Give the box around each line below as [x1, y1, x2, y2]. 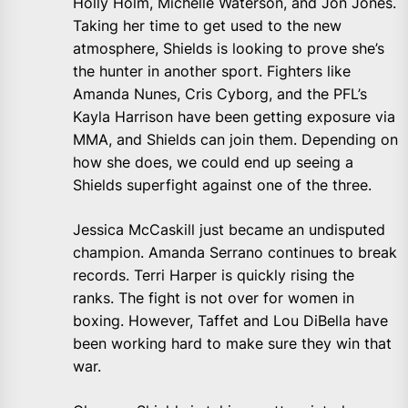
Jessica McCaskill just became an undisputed [73, 219, 385, 239]
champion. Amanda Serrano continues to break [73, 242, 397, 261]
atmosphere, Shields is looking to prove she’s [73, 38, 384, 57]
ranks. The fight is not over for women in [73, 288, 354, 307]
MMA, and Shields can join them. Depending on [73, 129, 398, 148]
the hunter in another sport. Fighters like [73, 61, 351, 80]
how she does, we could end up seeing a [73, 152, 353, 171]
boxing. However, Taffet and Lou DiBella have [73, 311, 388, 330]
